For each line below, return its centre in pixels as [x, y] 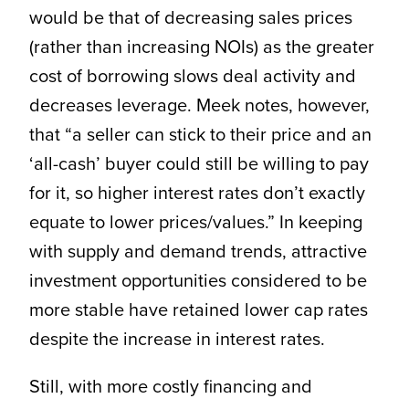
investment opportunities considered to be [198, 281]
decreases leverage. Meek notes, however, [199, 105]
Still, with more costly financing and [170, 387]
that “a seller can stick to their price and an [200, 135]
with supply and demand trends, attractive [198, 252]
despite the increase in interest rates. [177, 339]
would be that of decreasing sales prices [190, 18]
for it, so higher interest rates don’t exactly [197, 193]
